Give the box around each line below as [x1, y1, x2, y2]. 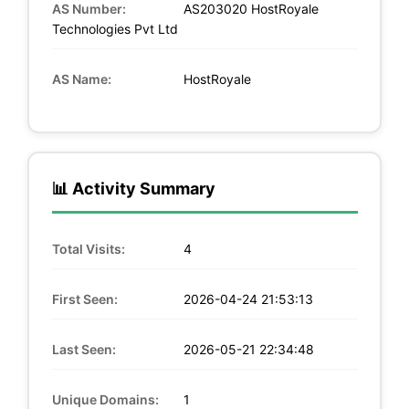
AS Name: [51, 70, 111, 87]
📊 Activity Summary [51, 178, 215, 198]
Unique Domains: [51, 391, 159, 407]
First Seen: [51, 290, 118, 307]
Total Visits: [51, 240, 125, 257]
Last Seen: [51, 341, 116, 357]
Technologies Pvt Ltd [51, 20, 178, 37]
